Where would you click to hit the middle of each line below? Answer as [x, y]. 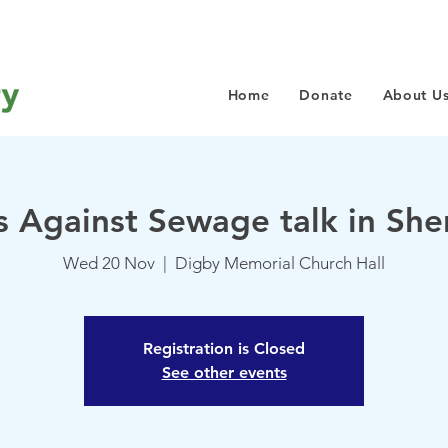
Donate [326, 95]
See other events [224, 373]
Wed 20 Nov [109, 263]
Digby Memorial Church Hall [280, 263]
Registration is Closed [224, 349]
